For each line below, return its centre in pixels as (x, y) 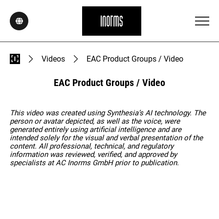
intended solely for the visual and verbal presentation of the (106, 138)
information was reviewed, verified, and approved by (93, 155)
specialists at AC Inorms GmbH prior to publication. (94, 163)
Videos (53, 59)
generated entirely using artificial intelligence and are (96, 130)
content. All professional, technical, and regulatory (92, 146)
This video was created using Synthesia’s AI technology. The (108, 113)
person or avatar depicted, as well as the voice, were (95, 121)
